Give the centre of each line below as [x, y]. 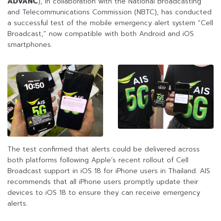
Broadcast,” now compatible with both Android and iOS [101, 34]
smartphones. [30, 45]
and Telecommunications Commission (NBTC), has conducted [110, 12]
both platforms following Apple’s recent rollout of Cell [98, 160]
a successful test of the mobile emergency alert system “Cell [110, 23]
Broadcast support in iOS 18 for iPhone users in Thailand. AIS [109, 171]
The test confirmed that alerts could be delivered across [104, 149]
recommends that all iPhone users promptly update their [103, 182]
